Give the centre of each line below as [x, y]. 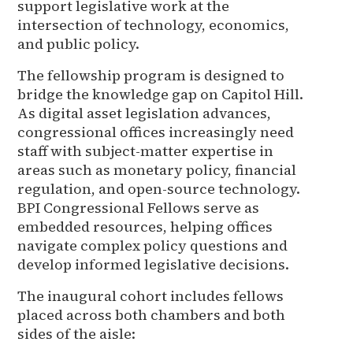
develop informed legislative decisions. [154, 264]
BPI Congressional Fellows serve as [139, 207]
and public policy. [79, 43]
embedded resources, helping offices [145, 226]
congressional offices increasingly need [156, 132]
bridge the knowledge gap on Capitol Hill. [161, 94]
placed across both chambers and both [152, 314]
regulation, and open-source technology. [159, 188]
